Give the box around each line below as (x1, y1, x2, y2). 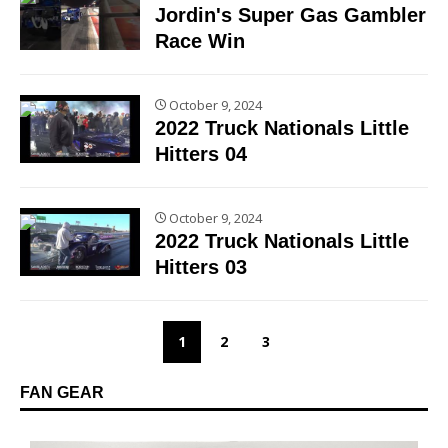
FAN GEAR (20, 383, 104, 401)
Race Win (155, 29, 245, 52)
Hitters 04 (155, 142, 247, 165)
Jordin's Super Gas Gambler (155, 3, 426, 26)
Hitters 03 (155, 255, 247, 278)
